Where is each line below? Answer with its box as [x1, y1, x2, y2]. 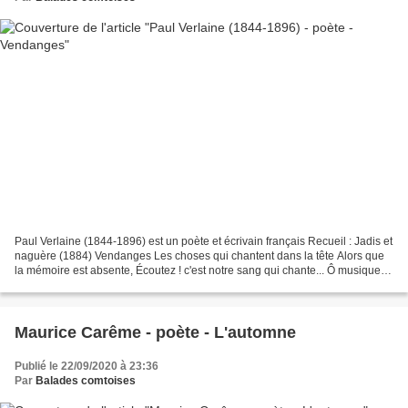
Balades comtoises [36, 373, 136, 387]
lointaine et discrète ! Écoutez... [15, 278, 168, 291]
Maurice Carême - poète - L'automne [15, 322, 296, 342]
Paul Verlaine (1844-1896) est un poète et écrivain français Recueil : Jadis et [15, 234, 393, 248]
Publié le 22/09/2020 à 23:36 [15, 359, 158, 372]
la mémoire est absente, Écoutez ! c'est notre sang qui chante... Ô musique [15, 263, 381, 277]
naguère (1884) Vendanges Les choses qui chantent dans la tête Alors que [15, 249, 384, 262]
